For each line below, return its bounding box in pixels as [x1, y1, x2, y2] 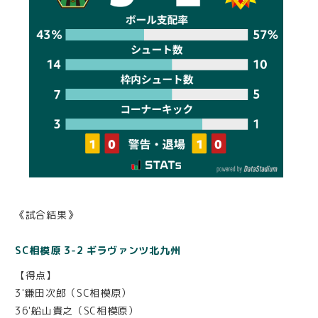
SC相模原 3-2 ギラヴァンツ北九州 [15, 243, 181, 258]
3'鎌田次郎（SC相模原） [15, 286, 132, 300]
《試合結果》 [15, 208, 78, 222]
